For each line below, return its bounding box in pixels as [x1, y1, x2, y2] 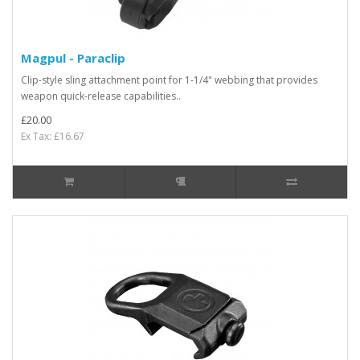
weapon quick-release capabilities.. [21, 88, 181, 103]
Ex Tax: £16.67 [21, 129, 84, 143]
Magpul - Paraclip [21, 49, 125, 66]
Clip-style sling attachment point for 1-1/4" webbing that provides [21, 72, 317, 87]
